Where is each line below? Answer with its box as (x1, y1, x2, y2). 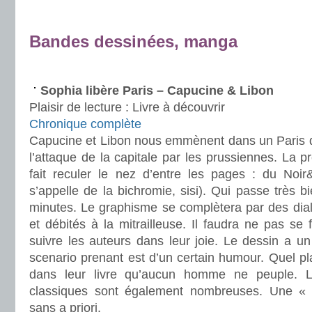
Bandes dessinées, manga (29, 32, 237, 51)
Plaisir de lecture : (29, 100, 132, 114)
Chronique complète (29, 117, 141, 131)
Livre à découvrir (132, 100, 225, 114)
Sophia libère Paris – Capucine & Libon (40, 84, 274, 97)
